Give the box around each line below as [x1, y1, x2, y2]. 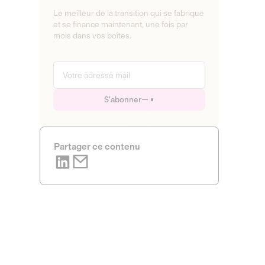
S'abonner [104, 95, 141, 105]
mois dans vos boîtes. [53, 31, 131, 41]
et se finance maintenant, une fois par [53, 20, 188, 30]
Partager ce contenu [53, 141, 140, 152]
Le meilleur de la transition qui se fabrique [53, 8, 204, 18]
